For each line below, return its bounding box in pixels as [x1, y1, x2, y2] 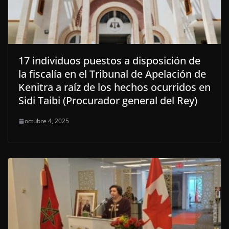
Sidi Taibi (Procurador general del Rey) [18, 94, 197, 108]
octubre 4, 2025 [25, 117, 69, 126]
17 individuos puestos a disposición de [18, 54, 200, 68]
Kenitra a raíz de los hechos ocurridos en [18, 80, 211, 95]
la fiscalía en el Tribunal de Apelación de [18, 67, 206, 81]
